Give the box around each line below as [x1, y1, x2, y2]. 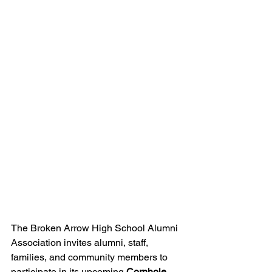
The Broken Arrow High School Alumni [11, 222, 180, 234]
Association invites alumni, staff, [11, 236, 151, 248]
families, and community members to [11, 251, 170, 263]
